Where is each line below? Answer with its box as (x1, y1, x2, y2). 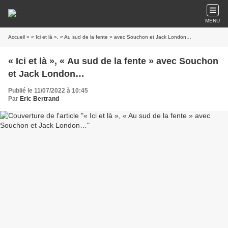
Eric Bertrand (20, 95, 59, 102)
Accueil (8, 34, 25, 40)
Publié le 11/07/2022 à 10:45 (8, 87, 88, 94)
